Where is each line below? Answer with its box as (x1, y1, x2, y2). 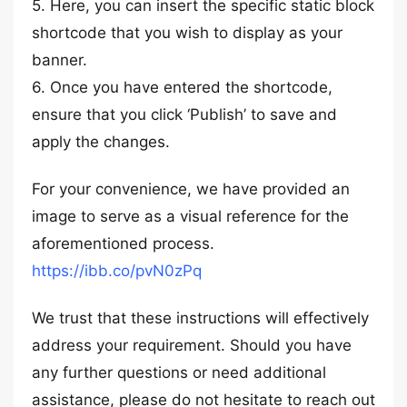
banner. (32, 51, 87, 69)
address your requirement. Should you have (32, 336, 352, 354)
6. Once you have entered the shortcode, (32, 78, 333, 96)
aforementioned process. (32, 234, 214, 253)
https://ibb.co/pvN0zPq (32, 262, 202, 280)
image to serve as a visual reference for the (32, 207, 349, 225)
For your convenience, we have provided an (32, 180, 350, 198)
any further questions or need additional (32, 363, 326, 382)
